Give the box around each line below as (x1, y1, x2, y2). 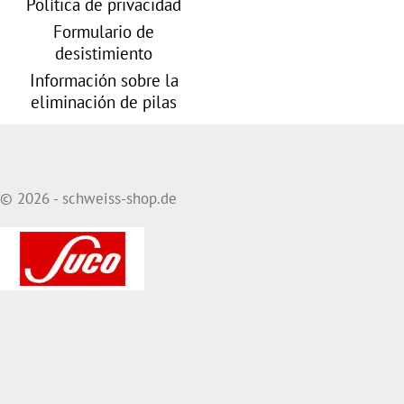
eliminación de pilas (31, 90, 177, 114)
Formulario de (53, 20, 154, 43)
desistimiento (55, 41, 152, 65)
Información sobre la (29, 69, 179, 92)
